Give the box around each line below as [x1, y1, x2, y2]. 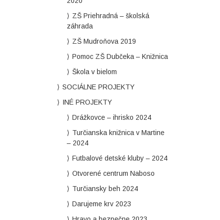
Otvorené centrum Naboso [72, 169, 155, 177]
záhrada [66, 22, 93, 30]
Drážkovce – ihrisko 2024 [72, 113, 151, 121]
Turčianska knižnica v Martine [72, 129, 165, 137]
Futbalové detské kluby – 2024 [72, 154, 167, 162]
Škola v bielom [72, 68, 117, 76]
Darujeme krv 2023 [72, 200, 131, 208]
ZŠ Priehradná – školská [72, 12, 149, 20]
